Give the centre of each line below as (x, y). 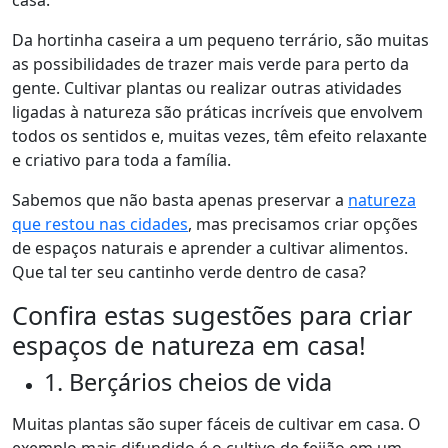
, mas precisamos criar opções (303, 224)
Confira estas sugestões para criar (212, 315)
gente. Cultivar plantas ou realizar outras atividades (207, 88)
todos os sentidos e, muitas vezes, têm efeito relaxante (219, 136)
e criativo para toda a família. (121, 160)
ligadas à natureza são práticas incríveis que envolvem (217, 112)
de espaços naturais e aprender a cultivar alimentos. (210, 248)
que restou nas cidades (100, 224)
